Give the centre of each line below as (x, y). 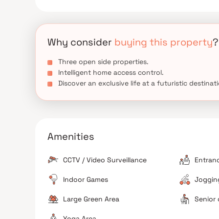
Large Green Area (91, 199)
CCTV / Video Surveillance (105, 160)
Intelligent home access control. (111, 72)
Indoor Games (86, 179)
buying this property (164, 42)
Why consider (81, 42)
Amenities (71, 136)
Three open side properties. (103, 62)
